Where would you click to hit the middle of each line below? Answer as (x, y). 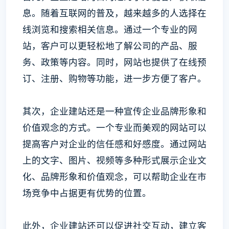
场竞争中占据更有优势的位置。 (87, 193)
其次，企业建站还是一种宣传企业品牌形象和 (114, 111)
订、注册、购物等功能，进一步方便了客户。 (114, 78)
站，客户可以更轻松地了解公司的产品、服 (110, 45)
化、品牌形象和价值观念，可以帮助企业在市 (114, 176)
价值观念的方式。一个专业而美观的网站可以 (114, 127)
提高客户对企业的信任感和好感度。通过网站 (114, 144)
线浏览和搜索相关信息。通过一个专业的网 (110, 29)
